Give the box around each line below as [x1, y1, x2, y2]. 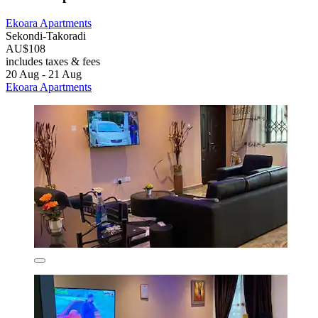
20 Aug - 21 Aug [6, 67, 82, 80]
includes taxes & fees [6, 55, 100, 67]
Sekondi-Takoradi [6, 29, 86, 42]
